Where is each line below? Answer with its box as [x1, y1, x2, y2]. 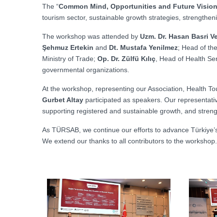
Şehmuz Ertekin [42, 44, 95, 51]
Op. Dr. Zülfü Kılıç [97, 55, 155, 62]
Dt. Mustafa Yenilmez [109, 44, 178, 51]
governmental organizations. [42, 66, 129, 74]
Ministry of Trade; [42, 55, 97, 62]
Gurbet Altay [42, 96, 85, 104]
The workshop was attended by [42, 32, 140, 40]
